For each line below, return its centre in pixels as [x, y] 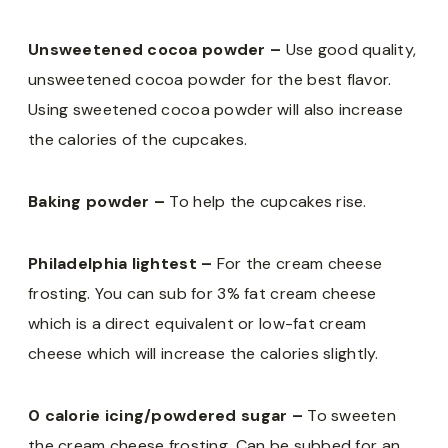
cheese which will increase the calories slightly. [203, 353]
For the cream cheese [299, 263]
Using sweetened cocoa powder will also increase [216, 109]
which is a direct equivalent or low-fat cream [197, 323]
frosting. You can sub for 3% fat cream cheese [202, 293]
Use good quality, [351, 49]
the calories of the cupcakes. [138, 139]
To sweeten [352, 415]
